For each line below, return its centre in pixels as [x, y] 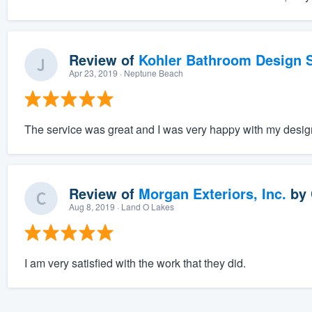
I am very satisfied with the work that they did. [135, 263]
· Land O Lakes [144, 207]
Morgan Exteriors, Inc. [212, 194]
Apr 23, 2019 [93, 73]
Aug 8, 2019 [92, 207]
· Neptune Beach [150, 73]
